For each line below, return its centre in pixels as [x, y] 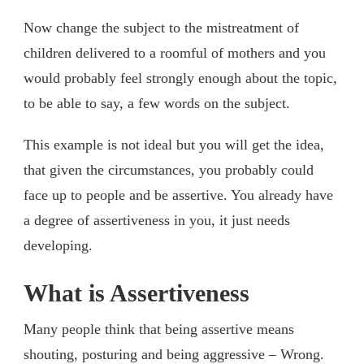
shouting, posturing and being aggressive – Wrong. [174, 354]
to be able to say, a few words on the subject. [157, 103]
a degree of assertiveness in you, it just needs [157, 220]
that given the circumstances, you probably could [169, 169]
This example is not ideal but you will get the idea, [174, 144]
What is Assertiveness [136, 293]
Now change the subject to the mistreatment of [161, 27]
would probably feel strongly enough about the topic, [180, 78]
